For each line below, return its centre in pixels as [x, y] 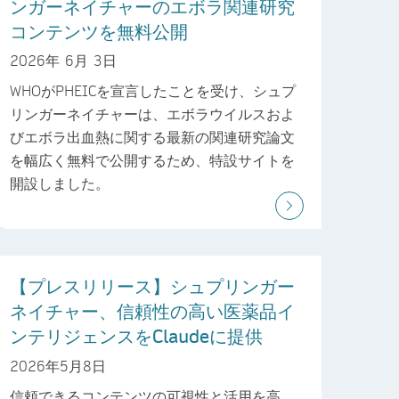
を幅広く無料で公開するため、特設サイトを [152, 160]
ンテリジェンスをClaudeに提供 [136, 336]
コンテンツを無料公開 [99, 31]
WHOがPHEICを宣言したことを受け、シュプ [153, 91]
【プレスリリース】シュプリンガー [152, 286]
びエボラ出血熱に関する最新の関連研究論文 [152, 137]
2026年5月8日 [58, 365]
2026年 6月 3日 [63, 61]
